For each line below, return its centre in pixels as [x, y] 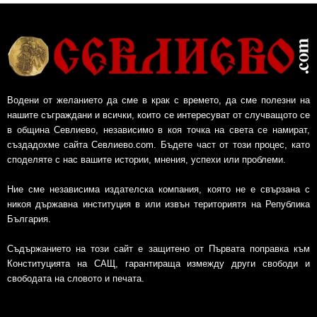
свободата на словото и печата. [76, 278]
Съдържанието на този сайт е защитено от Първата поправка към [158, 248]
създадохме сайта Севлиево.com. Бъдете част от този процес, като [158, 144]
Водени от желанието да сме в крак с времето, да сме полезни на [158, 100]
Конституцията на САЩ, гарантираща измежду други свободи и [158, 263]
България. [29, 219]
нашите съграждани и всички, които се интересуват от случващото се [158, 115]
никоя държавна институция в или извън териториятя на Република [158, 204]
